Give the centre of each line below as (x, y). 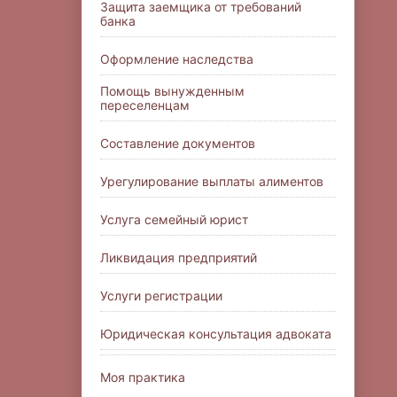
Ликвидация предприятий (179, 257)
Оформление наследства (177, 58)
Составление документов (178, 143)
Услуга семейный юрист (174, 219)
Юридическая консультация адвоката (216, 333)
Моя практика (143, 377)
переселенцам (145, 105)
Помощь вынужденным (172, 90)
